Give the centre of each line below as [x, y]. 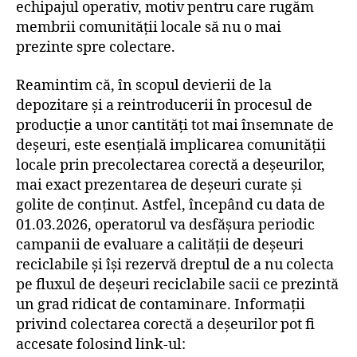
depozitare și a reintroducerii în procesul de [164, 105]
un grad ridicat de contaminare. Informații [161, 304]
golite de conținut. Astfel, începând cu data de [171, 205]
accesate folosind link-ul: [101, 344]
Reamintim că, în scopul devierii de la [144, 85]
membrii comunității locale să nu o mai [149, 27]
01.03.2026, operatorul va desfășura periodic [165, 225]
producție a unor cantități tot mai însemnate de [175, 125]
